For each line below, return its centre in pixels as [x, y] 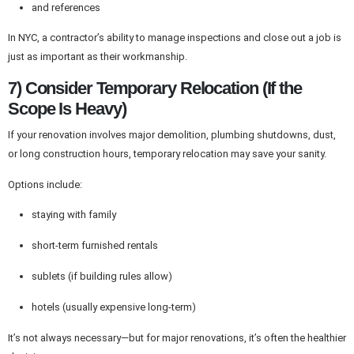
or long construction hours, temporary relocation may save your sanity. [167, 153]
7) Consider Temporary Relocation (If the [155, 88]
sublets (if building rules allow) [102, 277]
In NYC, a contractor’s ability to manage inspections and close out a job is [175, 38]
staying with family [73, 215]
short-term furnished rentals [94, 246]
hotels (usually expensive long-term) [113, 307]
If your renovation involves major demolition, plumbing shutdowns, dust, [172, 134]
